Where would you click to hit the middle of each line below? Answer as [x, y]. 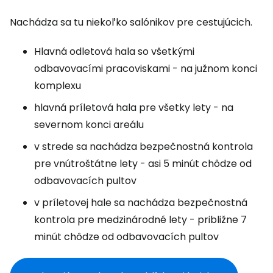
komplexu [58, 86]
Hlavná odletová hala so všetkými [114, 51]
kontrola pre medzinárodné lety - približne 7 [140, 220]
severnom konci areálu [89, 125]
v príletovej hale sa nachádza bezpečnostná [141, 203]
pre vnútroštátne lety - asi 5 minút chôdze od [143, 164]
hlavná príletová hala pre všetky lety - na [134, 108]
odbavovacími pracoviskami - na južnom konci [146, 69]
